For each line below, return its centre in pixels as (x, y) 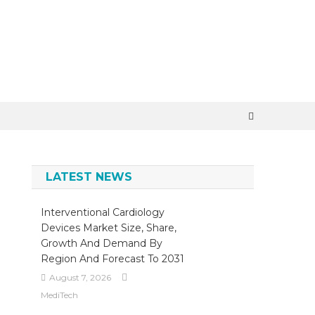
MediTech (59, 295)
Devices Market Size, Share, (108, 228)
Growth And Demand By (101, 243)
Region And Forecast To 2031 (112, 259)
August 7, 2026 (80, 277)
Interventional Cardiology (102, 212)
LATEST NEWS (89, 177)
